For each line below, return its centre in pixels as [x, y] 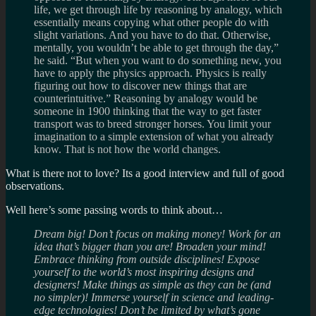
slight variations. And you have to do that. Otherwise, [152, 35]
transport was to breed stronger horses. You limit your [152, 123]
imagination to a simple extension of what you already [154, 136]
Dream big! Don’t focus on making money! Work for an [157, 233]
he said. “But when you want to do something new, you [158, 60]
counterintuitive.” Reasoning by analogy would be [146, 98]
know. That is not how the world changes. [127, 149]
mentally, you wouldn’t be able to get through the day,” [156, 47]
